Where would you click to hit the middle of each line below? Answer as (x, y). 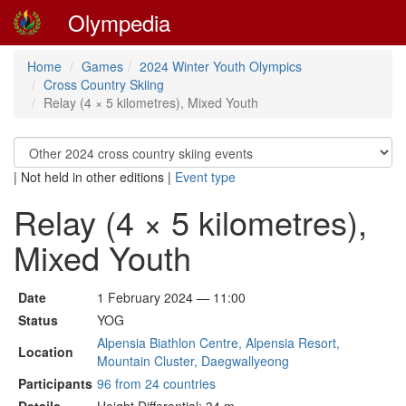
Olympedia (119, 22)
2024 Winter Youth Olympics (221, 66)
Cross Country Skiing (104, 84)
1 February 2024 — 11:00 (171, 297)
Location (46, 352)
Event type (205, 177)
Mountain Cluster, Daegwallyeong (193, 361)
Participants (55, 383)
